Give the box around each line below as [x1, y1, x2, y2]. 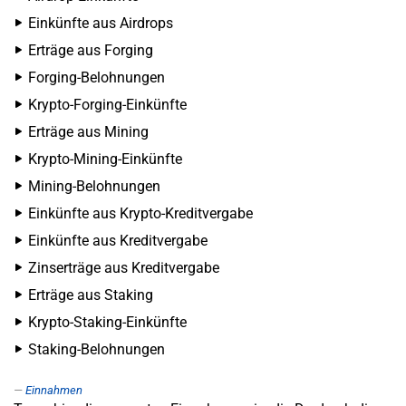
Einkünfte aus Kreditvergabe [28, 232, 208, 249]
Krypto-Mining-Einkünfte [28, 150, 182, 168]
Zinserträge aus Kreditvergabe [28, 259, 219, 276]
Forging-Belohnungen [28, 69, 165, 86]
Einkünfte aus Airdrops [28, 14, 173, 32]
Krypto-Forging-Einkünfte [28, 96, 187, 113]
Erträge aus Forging [28, 42, 153, 59]
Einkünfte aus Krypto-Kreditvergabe [28, 205, 253, 222]
